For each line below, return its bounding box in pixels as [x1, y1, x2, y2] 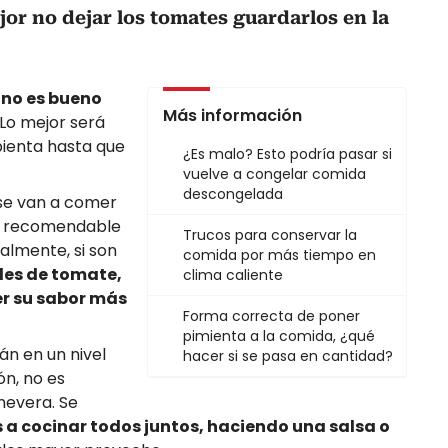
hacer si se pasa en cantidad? [183, 346, 393, 367]
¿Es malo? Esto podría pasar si [183, 144, 392, 165]
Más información [163, 104, 302, 128]
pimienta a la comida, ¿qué [183, 326, 375, 347]
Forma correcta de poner [183, 306, 360, 327]
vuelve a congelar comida [183, 164, 366, 185]
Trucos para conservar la [183, 225, 357, 246]
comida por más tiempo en [183, 245, 376, 266]
